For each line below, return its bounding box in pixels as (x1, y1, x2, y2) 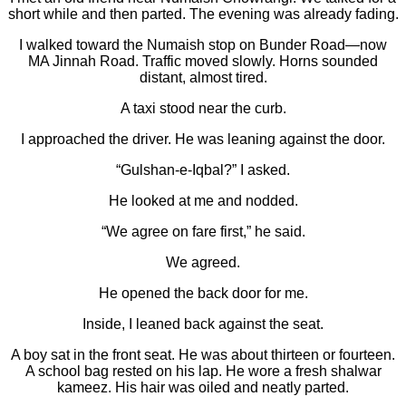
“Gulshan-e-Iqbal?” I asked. (116, 162, 290, 179)
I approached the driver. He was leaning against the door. (21, 131, 385, 148)
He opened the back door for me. (98, 285, 308, 302)
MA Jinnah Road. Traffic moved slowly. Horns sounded (28, 53, 378, 70)
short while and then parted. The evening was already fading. (7, 6, 399, 23)
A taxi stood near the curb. (120, 101, 286, 117)
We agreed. (166, 255, 240, 271)
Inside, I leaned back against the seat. (82, 316, 324, 333)
